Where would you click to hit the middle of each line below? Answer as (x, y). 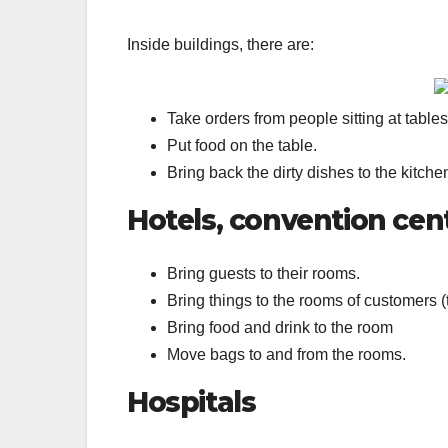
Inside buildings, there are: (220, 44)
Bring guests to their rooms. (263, 273)
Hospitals (191, 401)
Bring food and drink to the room (280, 327)
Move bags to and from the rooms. (286, 354)
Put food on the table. (242, 145)
